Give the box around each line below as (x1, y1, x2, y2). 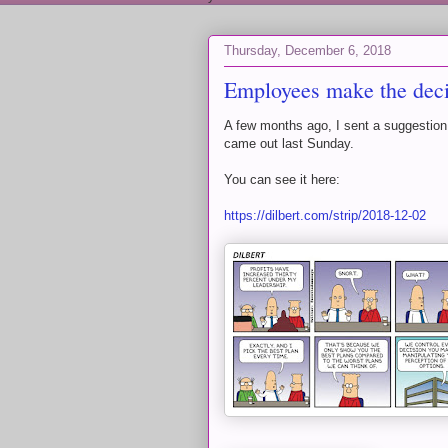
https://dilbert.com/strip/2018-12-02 (224, 208, 426, 223)
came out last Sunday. (224, 136, 354, 151)
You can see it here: (224, 172, 340, 187)
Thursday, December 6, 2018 (224, 42, 391, 58)
